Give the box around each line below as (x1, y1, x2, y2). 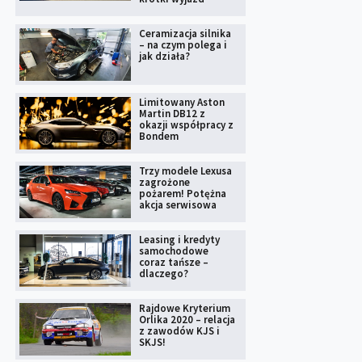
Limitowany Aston (138, 95, 225, 110)
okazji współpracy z (138, 118, 234, 133)
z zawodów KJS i (138, 324, 220, 339)
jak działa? (138, 49, 190, 64)
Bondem (138, 129, 179, 144)
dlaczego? (138, 267, 188, 281)
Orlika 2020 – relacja (138, 313, 235, 327)
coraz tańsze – (138, 255, 208, 270)
